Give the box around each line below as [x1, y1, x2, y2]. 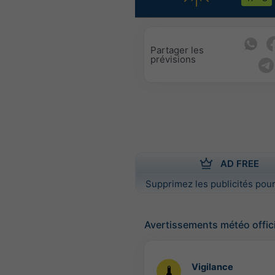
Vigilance [192, 261, 233, 273]
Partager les [150, 44, 204, 56]
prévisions [150, 53, 196, 65]
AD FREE [220, 157, 259, 169]
